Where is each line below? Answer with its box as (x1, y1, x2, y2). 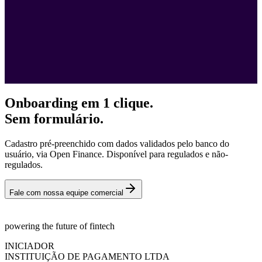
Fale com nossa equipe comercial (9, 188, 123, 197)
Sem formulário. (5, 111, 104, 126)
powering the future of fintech (5, 220, 115, 231)
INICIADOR (5, 240, 54, 251)
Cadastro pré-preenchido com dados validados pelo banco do (5, 138, 229, 149)
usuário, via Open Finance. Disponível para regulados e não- (5, 149, 228, 159)
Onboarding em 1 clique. (5, 95, 153, 111)
